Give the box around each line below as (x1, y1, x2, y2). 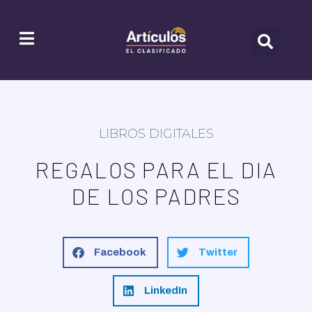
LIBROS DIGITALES (98, 125, 214, 141)
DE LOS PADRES (71, 182, 241, 209)
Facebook (94, 246, 146, 258)
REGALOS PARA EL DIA (35, 155, 277, 182)
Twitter (198, 246, 237, 258)
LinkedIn (144, 284, 187, 296)
